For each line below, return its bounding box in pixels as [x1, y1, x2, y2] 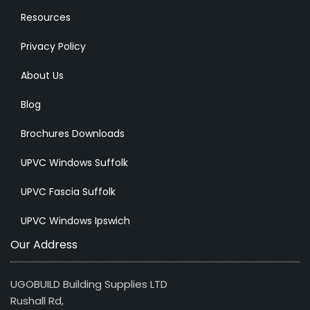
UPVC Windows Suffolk [21, 155, 128, 170]
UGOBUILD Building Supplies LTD [10, 276, 167, 291]
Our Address [10, 236, 77, 253]
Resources [21, 10, 71, 24]
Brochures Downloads [21, 126, 125, 140]
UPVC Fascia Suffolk [21, 184, 116, 199]
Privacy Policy [21, 39, 86, 53]
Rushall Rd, [10, 293, 64, 308]
